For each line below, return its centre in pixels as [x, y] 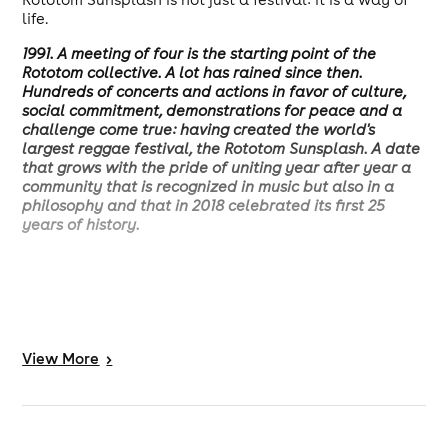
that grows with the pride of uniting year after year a [217, 167]
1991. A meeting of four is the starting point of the [199, 53]
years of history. [81, 224]
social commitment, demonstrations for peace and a [212, 110]
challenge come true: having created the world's [199, 129]
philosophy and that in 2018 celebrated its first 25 [204, 205]
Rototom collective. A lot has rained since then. [192, 72]
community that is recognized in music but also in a [208, 186]
